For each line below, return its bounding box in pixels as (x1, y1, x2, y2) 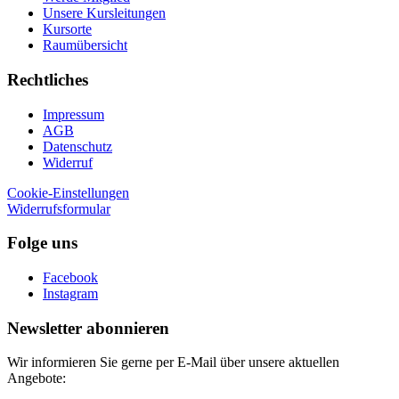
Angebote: (7, 370, 66, 387)
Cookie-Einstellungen (7, 184, 129, 200)
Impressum (43, 106, 104, 122)
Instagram (43, 285, 98, 301)
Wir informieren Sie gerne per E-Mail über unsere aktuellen (7, 354, 339, 370)
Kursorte (43, 21, 92, 37)
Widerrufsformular (7, 200, 110, 216)
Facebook (43, 269, 98, 285)
